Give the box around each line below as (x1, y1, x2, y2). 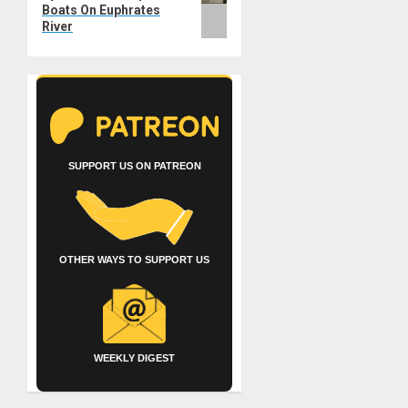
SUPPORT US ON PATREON (67, 160, 201, 172)
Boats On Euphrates (42, 3, 160, 18)
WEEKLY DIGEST (94, 352, 176, 364)
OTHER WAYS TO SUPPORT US (59, 254, 210, 266)
